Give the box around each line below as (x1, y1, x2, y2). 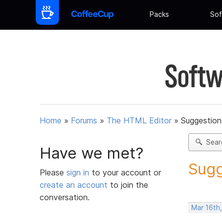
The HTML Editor (107, 115, 171, 126)
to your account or (92, 167, 161, 177)
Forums (71, 115, 97, 126)
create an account (40, 179, 108, 190)
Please (40, 167, 66, 177)
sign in (66, 167, 92, 177)
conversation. (40, 192, 90, 202)
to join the (108, 179, 148, 190)
